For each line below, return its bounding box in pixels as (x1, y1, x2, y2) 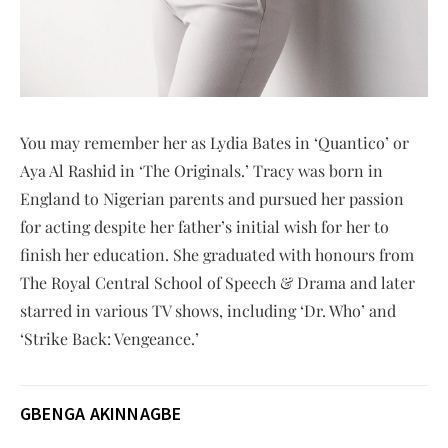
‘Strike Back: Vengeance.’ (20, 327, 199, 349)
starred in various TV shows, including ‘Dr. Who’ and (20, 299, 396, 321)
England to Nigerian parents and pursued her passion (20, 187, 404, 209)
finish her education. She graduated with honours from (20, 243, 414, 265)
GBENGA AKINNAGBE (20, 401, 182, 425)
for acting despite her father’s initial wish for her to (20, 215, 389, 237)
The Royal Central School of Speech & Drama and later (20, 271, 415, 293)
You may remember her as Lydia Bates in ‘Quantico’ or (20, 131, 409, 153)
